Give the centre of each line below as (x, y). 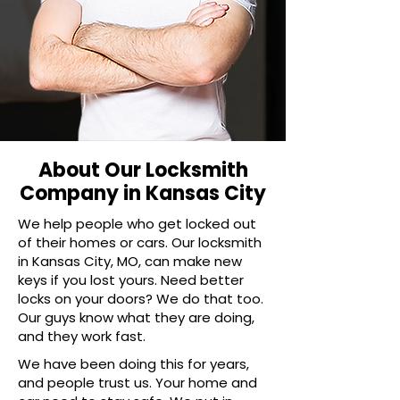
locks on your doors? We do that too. (141, 299)
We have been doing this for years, (133, 364)
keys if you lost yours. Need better (131, 280)
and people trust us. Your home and (137, 383)
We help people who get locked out (137, 224)
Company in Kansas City (143, 193)
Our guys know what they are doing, (136, 317)
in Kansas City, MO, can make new (130, 261)
